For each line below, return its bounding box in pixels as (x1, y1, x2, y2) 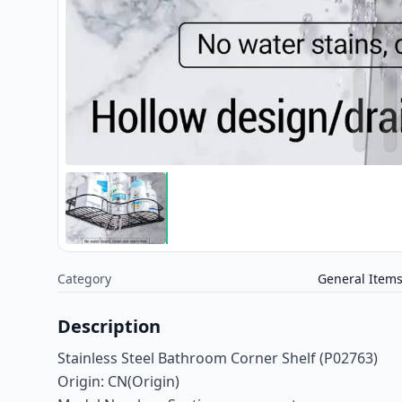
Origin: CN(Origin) (57, 371, 179, 391)
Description (57, 313, 161, 338)
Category (57, 269, 111, 287)
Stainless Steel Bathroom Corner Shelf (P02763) (57, 347, 378, 368)
